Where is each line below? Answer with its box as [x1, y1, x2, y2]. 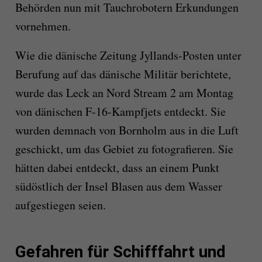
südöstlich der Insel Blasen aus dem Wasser [15, 178, 222, 195]
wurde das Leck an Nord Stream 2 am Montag [15, 85, 233, 101]
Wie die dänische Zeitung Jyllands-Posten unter [15, 47, 242, 64]
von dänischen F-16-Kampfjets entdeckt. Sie [15, 104, 226, 120]
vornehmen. [15, 18, 71, 35]
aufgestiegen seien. [15, 197, 106, 213]
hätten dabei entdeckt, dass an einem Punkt [15, 160, 219, 176]
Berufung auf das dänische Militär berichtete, [15, 66, 231, 82]
